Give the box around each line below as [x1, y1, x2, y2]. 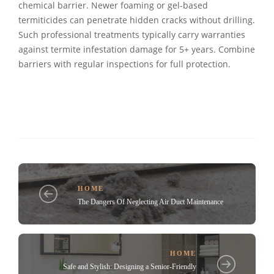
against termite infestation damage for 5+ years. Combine [18, 43, 255, 55]
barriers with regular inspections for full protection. [18, 58, 231, 70]
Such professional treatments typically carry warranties [18, 29, 245, 40]
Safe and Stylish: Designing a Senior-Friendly [63, 262, 196, 272]
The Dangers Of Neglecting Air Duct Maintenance [78, 197, 223, 206]
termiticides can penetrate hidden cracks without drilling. [18, 14, 255, 26]
